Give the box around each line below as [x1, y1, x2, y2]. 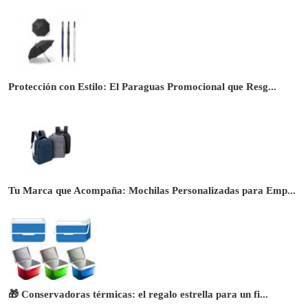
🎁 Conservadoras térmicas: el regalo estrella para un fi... [8, 289, 268, 300]
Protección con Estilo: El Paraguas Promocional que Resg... [8, 81, 276, 93]
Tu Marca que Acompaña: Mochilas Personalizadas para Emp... [8, 185, 296, 197]
